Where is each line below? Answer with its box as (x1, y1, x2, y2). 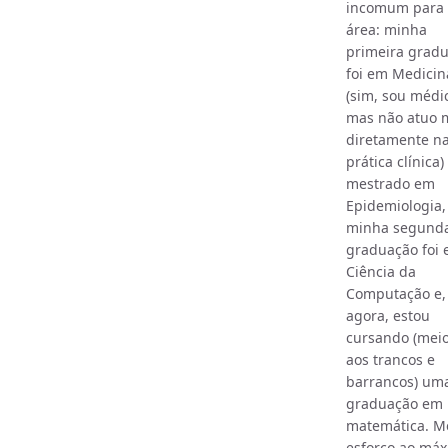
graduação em (345, 393, 443, 413)
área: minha (345, 19, 427, 39)
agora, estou (345, 305, 430, 325)
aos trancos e (345, 349, 435, 369)
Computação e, (345, 283, 446, 303)
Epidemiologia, (345, 195, 446, 215)
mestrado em (345, 173, 435, 193)
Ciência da (345, 261, 416, 281)
